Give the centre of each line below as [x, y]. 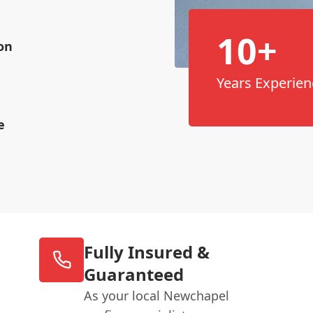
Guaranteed [134, 274]
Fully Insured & [147, 252]
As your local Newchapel [157, 295]
